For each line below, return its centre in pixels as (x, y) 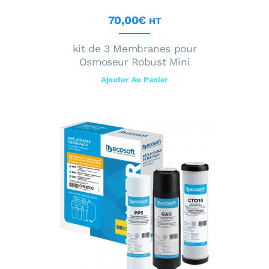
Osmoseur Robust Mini (134, 62)
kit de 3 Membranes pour (134, 48)
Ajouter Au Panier (134, 80)
